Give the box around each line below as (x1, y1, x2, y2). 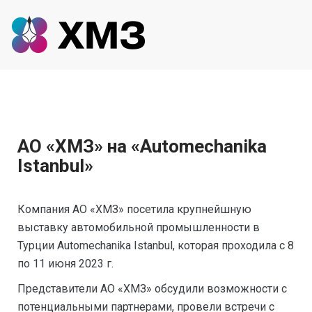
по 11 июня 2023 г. (17, 257, 114, 270)
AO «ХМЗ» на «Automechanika (17, 136, 267, 157)
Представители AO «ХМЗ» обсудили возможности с (17, 282, 287, 295)
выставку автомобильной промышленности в (17, 221, 260, 234)
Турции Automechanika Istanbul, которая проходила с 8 (17, 239, 294, 252)
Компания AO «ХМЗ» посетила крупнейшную (17, 203, 251, 216)
